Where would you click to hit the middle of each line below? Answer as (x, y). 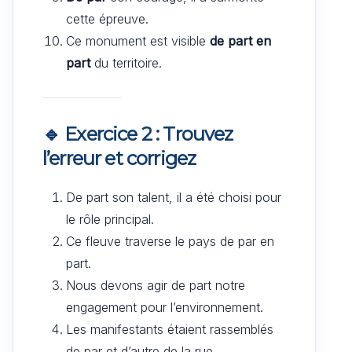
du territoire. (126, 62)
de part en (240, 40)
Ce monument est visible (138, 40)
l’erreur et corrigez (119, 158)
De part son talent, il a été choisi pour (174, 197)
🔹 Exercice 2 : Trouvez (138, 134)
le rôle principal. (110, 219)
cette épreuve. (107, 18)
